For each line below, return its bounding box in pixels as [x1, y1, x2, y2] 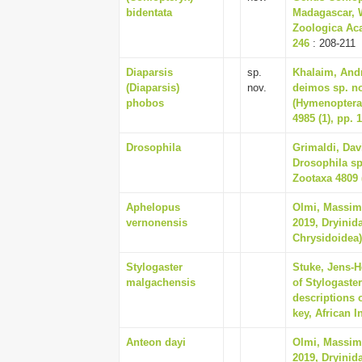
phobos [126, 97, 164, 109]
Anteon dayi [126, 336, 186, 348]
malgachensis [126, 276, 196, 288]
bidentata [126, 6, 172, 19]
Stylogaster [126, 261, 183, 273]
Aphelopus [126, 201, 180, 213]
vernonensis [126, 217, 187, 229]
